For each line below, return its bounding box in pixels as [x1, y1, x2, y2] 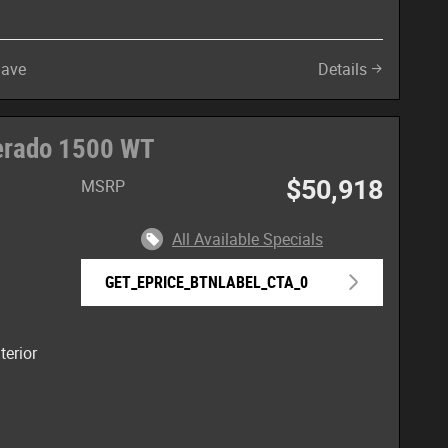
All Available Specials [172, 229, 324, 249]
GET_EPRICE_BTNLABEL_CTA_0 [104, 272, 308, 292]
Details [318, 60, 367, 80]
